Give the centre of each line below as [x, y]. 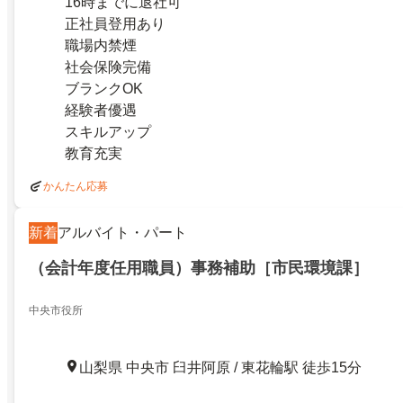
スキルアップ [108, 131]
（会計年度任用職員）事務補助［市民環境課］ [199, 268]
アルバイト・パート [122, 232]
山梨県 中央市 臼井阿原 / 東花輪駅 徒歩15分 [220, 367]
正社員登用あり [115, 23]
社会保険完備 [108, 67]
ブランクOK [104, 88]
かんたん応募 [76, 186]
